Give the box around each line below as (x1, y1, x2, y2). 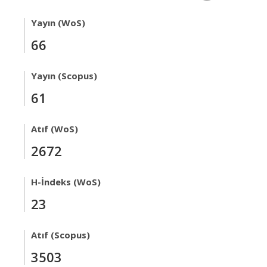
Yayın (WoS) (31, 17, 85, 29)
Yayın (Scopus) (31, 70, 97, 82)
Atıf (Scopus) (31, 229, 90, 241)
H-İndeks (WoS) (31, 176, 101, 188)
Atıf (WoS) (31, 123, 78, 135)
